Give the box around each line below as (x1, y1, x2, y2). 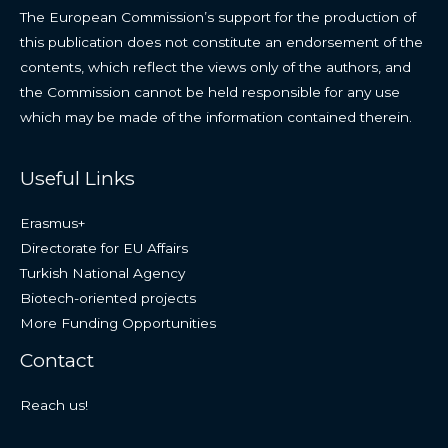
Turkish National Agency (20, 264, 185, 281)
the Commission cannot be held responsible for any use (20, 83, 400, 100)
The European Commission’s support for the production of (20, 8, 416, 25)
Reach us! (20, 396, 88, 413)
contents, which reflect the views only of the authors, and (20, 58, 411, 75)
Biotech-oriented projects (20, 289, 196, 306)
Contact (20, 347, 94, 372)
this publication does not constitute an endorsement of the (20, 33, 423, 50)
